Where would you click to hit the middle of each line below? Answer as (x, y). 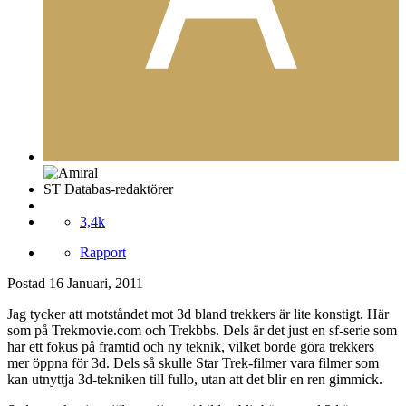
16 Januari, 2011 (96, 284)
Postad (28, 284)
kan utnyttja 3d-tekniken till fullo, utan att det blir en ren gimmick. (195, 380)
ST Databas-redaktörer (108, 189)
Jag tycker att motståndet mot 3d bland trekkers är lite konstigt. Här (198, 314)
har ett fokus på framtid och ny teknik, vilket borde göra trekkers (191, 347)
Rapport (103, 253)
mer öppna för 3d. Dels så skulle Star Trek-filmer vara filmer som (193, 363)
